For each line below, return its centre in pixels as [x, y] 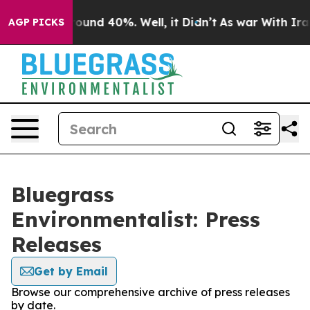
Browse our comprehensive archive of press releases [151, 292]
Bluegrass [63, 194]
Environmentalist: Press [136, 219]
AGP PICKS [36, 22]
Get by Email [71, 271]
